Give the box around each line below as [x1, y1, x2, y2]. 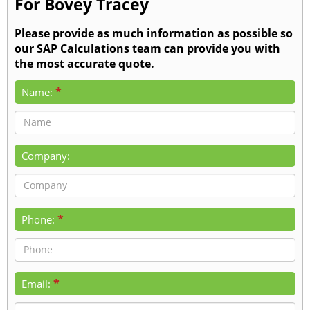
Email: [21, 276, 51, 291]
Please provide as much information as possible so [15, 25, 293, 41]
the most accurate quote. [15, 55, 154, 71]
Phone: [21, 212, 55, 226]
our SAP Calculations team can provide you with [15, 40, 280, 56]
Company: [21, 148, 70, 163]
